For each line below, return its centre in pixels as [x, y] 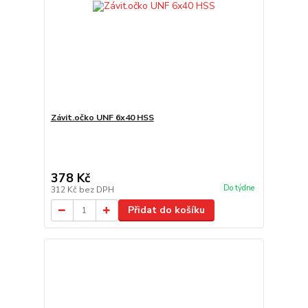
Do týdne [239, 188]
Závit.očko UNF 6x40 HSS [102, 118]
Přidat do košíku [166, 210]
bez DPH [96, 190]
